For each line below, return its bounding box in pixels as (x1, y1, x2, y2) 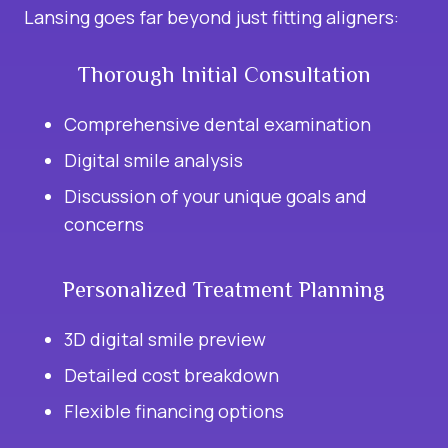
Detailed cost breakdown (64, 363, 279, 388)
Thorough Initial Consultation (77, 62, 371, 88)
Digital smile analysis (64, 148, 243, 173)
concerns (64, 212, 144, 237)
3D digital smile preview (64, 327, 266, 352)
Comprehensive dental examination (64, 112, 371, 137)
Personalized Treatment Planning (63, 277, 385, 303)
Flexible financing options (64, 399, 284, 424)
